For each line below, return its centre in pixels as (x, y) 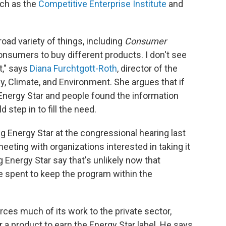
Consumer (146, 41)
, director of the (147, 69)
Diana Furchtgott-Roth (73, 69)
